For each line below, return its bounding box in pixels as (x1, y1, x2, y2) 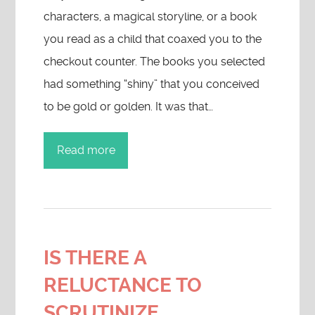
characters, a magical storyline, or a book (44, 10, 257, 23)
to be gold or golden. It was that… (44, 100, 214, 113)
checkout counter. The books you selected (44, 55, 266, 68)
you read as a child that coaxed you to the (44, 32, 262, 46)
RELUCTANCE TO (44, 274, 202, 297)
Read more (56, 143, 115, 157)
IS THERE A (44, 246, 147, 269)
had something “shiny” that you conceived (44, 77, 260, 91)
